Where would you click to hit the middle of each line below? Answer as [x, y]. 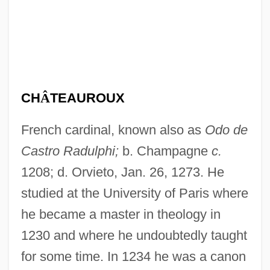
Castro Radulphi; [70, 151]
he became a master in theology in [121, 214]
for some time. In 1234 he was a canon [133, 256]
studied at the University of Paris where [134, 193]
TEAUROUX [87, 98]
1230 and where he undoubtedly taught [134, 235]
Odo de [226, 130]
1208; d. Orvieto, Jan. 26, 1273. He [122, 172]
